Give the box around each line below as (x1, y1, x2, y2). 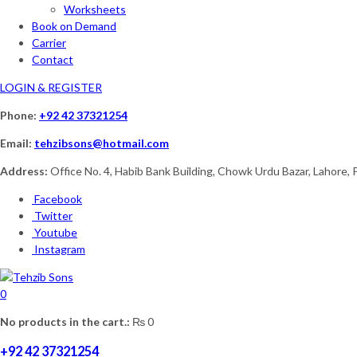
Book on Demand (32, 19, 116, 33)
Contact (32, 53, 73, 66)
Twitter (34, 209, 73, 222)
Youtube (34, 226, 77, 239)
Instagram (34, 242, 85, 256)
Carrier (32, 36, 66, 49)
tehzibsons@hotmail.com (34, 136, 169, 150)
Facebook (34, 192, 82, 206)
